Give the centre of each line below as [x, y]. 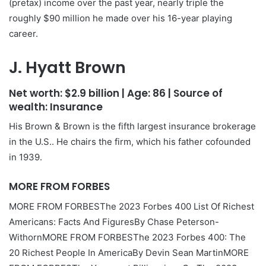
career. [23, 34]
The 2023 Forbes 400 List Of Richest [177, 206]
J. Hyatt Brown [67, 67]
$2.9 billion [93, 93]
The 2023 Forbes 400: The [189, 237]
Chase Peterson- [183, 221]
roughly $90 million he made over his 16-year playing [121, 18]
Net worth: [37, 93]
